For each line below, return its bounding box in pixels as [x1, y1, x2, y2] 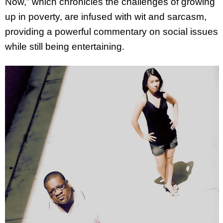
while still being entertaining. [5, 41, 124, 52]
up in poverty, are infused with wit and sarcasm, [5, 11, 207, 22]
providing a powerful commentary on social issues [5, 26, 218, 37]
